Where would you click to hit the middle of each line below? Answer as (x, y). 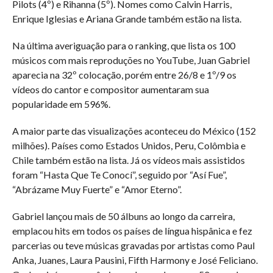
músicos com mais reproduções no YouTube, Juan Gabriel (131, 60)
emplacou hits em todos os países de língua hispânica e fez (132, 230)
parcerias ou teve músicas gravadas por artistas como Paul (133, 245)
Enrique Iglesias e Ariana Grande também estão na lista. (126, 18)
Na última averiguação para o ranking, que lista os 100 (123, 45)
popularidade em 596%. (61, 104)
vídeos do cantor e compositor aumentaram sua (110, 89)
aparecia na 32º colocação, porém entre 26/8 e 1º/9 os (124, 74)
